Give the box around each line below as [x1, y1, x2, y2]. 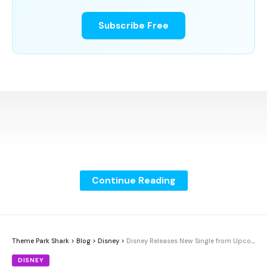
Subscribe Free [98, 20, 169, 32]
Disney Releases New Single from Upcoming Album [126, 236, 251, 245]
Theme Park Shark [12, 236, 69, 245]
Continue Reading [91, 173, 176, 187]
